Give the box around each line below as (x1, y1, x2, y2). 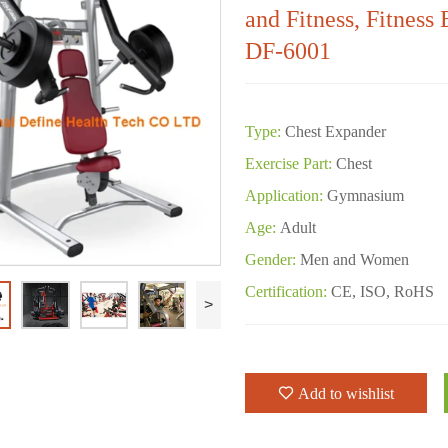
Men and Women (300, 250, 410, 268)
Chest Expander (285, 122, 387, 140)
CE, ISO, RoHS (331, 282, 435, 300)
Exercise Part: (245, 154, 333, 172)
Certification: (245, 282, 328, 300)
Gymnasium (327, 186, 405, 204)
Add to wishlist (298, 384, 395, 402)
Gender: (245, 250, 297, 268)
